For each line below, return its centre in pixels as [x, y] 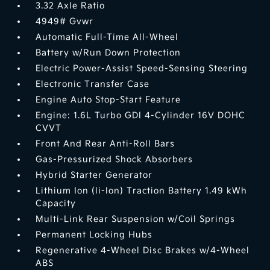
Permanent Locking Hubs [94, 235]
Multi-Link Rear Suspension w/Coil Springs [136, 219]
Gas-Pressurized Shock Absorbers [115, 160]
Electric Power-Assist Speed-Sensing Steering [142, 69]
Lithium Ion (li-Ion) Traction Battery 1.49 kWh [142, 191]
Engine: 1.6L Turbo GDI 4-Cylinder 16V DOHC [141, 116]
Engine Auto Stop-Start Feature [108, 100]
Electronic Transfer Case [93, 84]
